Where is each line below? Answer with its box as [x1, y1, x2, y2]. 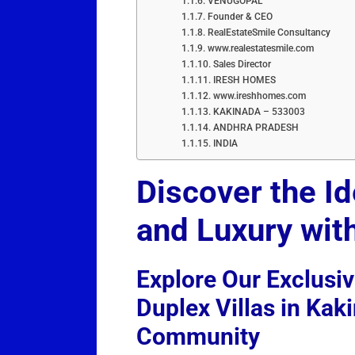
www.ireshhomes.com [212, 90, 306, 102]
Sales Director [212, 58, 271, 71]
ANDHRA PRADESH [212, 121, 299, 134]
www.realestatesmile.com [207, 42, 314, 55]
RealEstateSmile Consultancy [207, 26, 330, 39]
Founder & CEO [207, 10, 273, 23]
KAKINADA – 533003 [212, 105, 305, 118]
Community [136, 323, 260, 351]
